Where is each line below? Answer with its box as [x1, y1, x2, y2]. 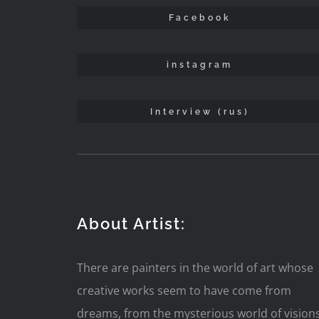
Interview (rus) [150, 107, 250, 117]
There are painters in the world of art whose [76, 260, 313, 276]
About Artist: [76, 214, 186, 234]
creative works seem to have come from [76, 283, 291, 299]
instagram [167, 60, 234, 70]
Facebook [168, 13, 231, 23]
